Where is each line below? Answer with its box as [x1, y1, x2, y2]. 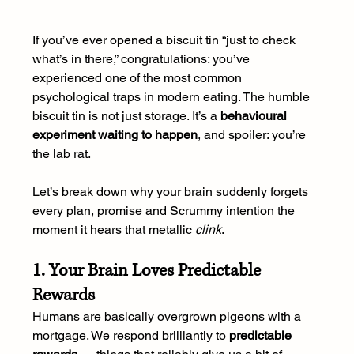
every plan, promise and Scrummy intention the [32, 203, 298, 219]
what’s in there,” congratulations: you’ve [32, 51, 253, 67]
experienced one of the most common [32, 70, 245, 86]
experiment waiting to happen [32, 127, 198, 143]
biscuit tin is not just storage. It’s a [32, 108, 220, 124]
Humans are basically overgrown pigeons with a [32, 309, 304, 325]
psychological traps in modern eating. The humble [32, 89, 313, 105]
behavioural [220, 108, 290, 124]
